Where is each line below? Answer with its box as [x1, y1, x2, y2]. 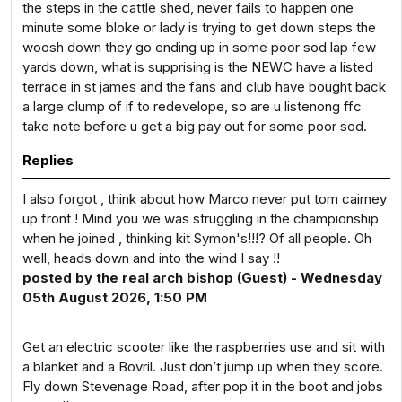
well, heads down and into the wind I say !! [22, 249, 280, 267]
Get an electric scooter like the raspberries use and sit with [22, 338, 385, 355]
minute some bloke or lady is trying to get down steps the [22, 19, 376, 36]
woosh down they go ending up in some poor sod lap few [22, 39, 376, 56]
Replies [22, 152, 74, 169]
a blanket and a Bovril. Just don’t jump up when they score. [22, 358, 383, 375]
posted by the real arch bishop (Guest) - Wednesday [22, 269, 382, 286]
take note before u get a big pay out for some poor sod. [22, 118, 367, 135]
